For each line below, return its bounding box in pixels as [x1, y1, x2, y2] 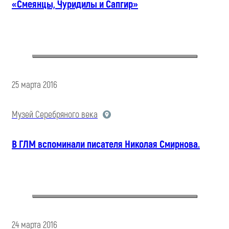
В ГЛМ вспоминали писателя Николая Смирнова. [12, 138, 200, 151]
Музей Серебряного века [12, 108, 98, 121]
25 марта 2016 [12, 79, 57, 91]
